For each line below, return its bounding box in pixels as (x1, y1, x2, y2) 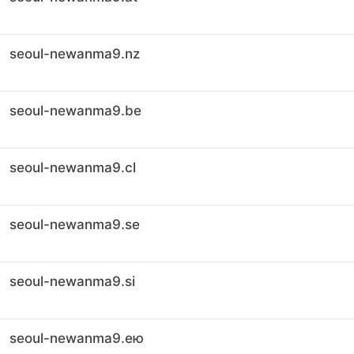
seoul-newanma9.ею (9, 330, 144, 346)
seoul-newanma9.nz (9, 46, 140, 62)
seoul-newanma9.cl (9, 160, 136, 175)
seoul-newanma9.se (9, 217, 140, 232)
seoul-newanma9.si (9, 273, 135, 289)
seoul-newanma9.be (9, 103, 141, 119)
